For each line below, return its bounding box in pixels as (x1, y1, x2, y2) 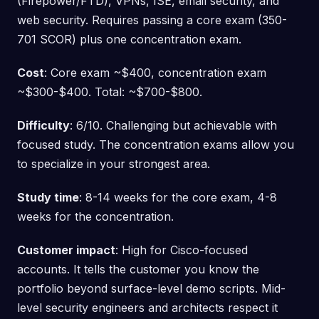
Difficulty (17, 117, 70, 132)
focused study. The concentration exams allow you (17, 137, 294, 152)
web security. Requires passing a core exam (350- (17, 12, 287, 27)
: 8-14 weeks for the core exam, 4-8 (79, 189, 277, 204)
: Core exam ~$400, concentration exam (44, 65, 266, 80)
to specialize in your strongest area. (17, 156, 210, 171)
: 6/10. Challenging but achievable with (70, 117, 277, 132)
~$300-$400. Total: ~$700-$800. (17, 84, 202, 99)
